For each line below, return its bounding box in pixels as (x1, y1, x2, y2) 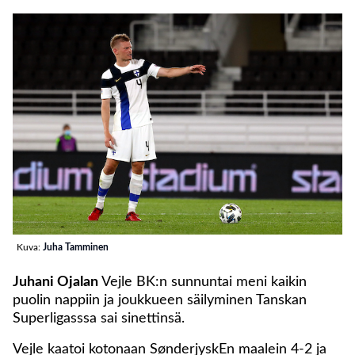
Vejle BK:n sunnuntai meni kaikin (98, 275, 307, 290)
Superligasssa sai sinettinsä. (13, 311, 185, 326)
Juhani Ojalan (13, 275, 98, 290)
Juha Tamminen (43, 242, 109, 253)
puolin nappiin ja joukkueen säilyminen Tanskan (13, 293, 307, 308)
